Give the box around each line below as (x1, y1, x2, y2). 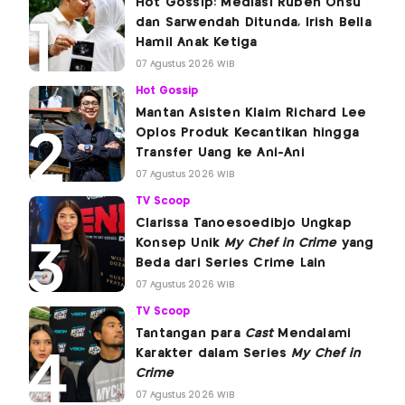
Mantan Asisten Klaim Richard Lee (136, 106, 367, 119)
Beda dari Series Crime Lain (136, 256, 331, 269)
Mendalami (273, 326, 352, 340)
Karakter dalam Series (136, 346, 292, 360)
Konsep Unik (136, 236, 225, 250)
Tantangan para (136, 326, 245, 340)
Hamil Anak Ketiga (136, 35, 258, 49)
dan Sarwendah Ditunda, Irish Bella (136, 15, 372, 29)
